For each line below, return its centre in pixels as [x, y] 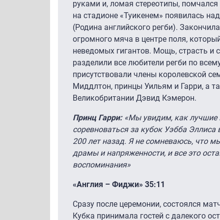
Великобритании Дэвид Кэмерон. [135, 98]
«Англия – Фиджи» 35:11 [119, 184]
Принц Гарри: [98, 117]
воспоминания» [102, 165]
